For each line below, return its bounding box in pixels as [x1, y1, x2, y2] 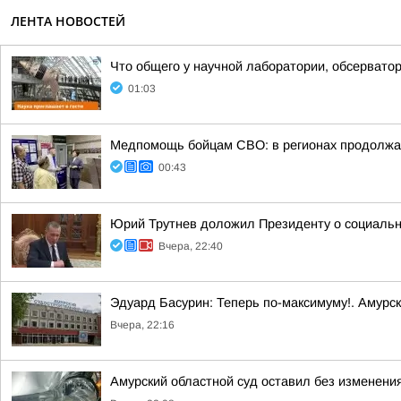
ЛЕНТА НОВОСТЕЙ [11, 13, 125, 30]
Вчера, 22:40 [158, 240, 223, 252]
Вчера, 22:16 [110, 319, 175, 331]
